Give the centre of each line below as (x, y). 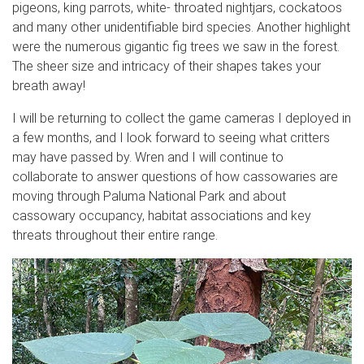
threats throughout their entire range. (115, 235)
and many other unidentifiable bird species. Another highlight (181, 27)
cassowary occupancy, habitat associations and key (162, 215)
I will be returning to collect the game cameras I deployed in (182, 118)
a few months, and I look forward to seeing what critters (171, 137)
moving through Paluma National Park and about (149, 196)
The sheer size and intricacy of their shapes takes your (167, 66)
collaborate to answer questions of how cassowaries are (175, 176)
